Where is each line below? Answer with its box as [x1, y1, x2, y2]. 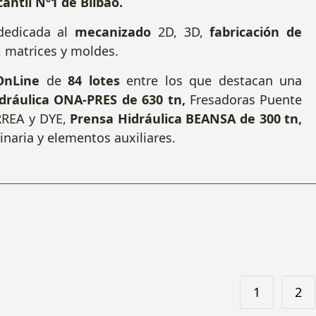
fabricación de [209, 23, 303, 41]
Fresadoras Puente [185, 91, 303, 109]
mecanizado [75, 23, 152, 41]
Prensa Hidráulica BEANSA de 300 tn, [70, 110, 303, 128]
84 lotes [68, 72, 120, 90]
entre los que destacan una [119, 72, 303, 90]
